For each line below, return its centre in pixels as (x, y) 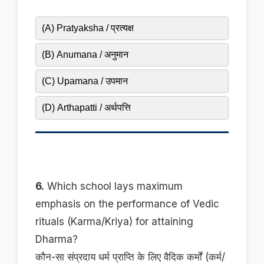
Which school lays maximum (113, 187)
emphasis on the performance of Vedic (127, 204)
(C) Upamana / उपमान (85, 81)
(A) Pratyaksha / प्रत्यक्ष (88, 28)
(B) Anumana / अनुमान (85, 55)
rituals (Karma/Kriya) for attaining (114, 222)
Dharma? (57, 240)
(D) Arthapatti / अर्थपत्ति (86, 108)
